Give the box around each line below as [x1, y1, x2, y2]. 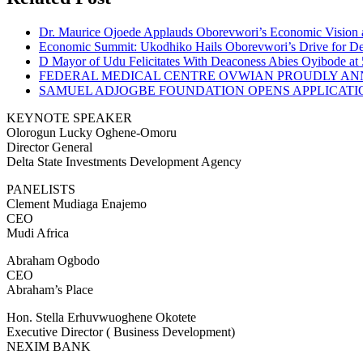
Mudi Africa [6, 225, 69, 240]
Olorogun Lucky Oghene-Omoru [6, 125, 177, 139]
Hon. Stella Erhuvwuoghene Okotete [6, 310, 196, 324]
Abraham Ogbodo [6, 253, 100, 267]
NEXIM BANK [6, 339, 91, 353]
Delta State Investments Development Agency [6, 154, 241, 169]
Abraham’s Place [6, 282, 93, 297]
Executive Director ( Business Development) [6, 324, 235, 339]
